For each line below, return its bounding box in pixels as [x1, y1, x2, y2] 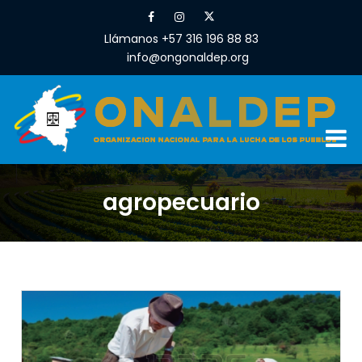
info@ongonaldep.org [126, 49, 249, 65]
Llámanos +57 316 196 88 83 [103, 31, 259, 47]
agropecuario [102, 187, 260, 218]
